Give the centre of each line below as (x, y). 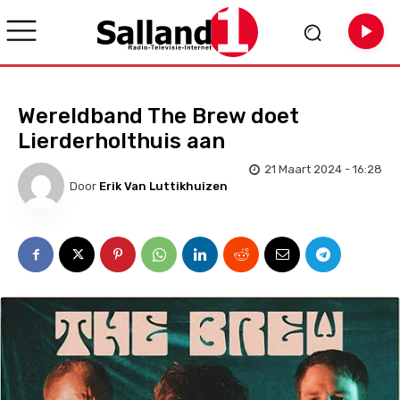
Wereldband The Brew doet (158, 116)
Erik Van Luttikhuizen (163, 186)
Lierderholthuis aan (121, 141)
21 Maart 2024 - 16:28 (323, 170)
